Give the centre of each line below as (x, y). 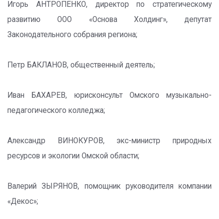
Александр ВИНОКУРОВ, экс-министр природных (109, 141)
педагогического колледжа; (56, 110)
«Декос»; (23, 201)
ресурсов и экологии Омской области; (73, 156)
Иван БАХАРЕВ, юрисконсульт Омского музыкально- (109, 95)
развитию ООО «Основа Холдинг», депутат (109, 20)
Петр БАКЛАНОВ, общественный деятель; (81, 65)
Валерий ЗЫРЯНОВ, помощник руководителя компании (109, 186)
